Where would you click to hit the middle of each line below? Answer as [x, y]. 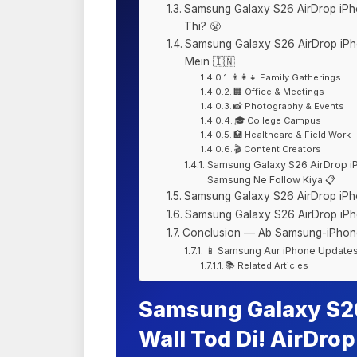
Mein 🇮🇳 [210, 62]
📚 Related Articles [267, 266]
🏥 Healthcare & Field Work [292, 135]
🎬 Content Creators [277, 149]
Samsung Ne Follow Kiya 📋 [271, 180]
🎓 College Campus [277, 121]
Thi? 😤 [202, 27]
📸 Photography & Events [288, 106]
